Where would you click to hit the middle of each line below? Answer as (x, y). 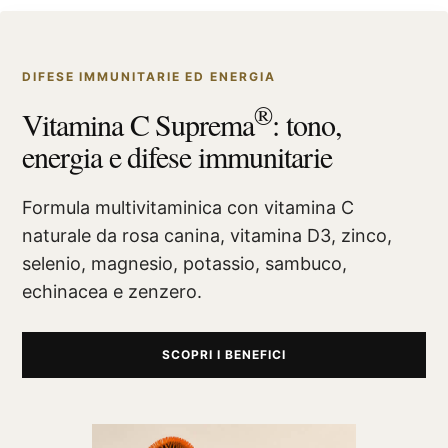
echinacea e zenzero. (112, 291)
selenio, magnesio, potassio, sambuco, (184, 263)
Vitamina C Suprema (138, 123)
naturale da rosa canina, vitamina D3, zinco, (207, 235)
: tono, (307, 123)
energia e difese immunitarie (177, 155)
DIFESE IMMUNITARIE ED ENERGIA (149, 76)
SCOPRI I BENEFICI (224, 355)
